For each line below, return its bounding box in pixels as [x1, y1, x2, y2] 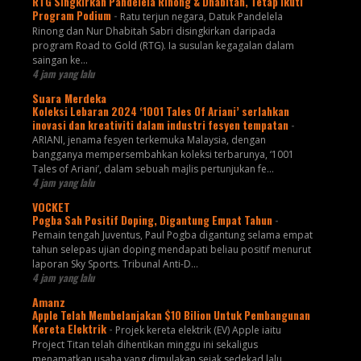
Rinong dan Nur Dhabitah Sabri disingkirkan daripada [31, 24, 276, 39]
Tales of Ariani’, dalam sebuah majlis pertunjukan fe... [31, 162, 274, 176]
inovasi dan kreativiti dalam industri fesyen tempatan [31, 117, 291, 134]
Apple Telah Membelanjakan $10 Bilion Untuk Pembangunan [31, 307, 310, 324]
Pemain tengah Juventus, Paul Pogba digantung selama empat [31, 228, 313, 243]
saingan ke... [31, 53, 88, 68]
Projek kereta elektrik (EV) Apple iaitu [114, 323, 281, 338]
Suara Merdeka [31, 89, 106, 107]
